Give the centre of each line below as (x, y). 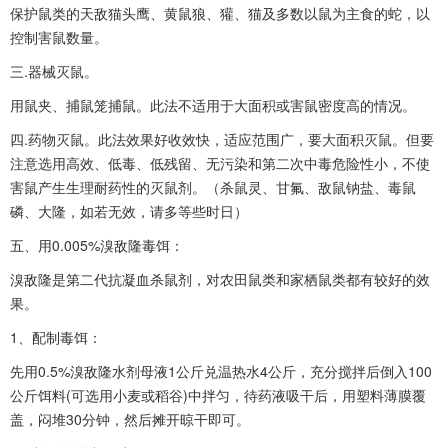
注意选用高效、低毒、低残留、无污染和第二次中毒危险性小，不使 (220, 163)
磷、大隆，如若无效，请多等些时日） (129, 211)
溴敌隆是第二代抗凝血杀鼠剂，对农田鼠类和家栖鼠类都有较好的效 (220, 279)
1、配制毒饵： (56, 337)
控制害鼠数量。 (59, 37)
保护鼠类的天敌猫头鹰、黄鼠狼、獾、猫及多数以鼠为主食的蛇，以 (220, 13)
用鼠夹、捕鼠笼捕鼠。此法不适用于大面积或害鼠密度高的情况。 (213, 105)
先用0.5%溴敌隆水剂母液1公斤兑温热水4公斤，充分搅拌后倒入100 (221, 371)
